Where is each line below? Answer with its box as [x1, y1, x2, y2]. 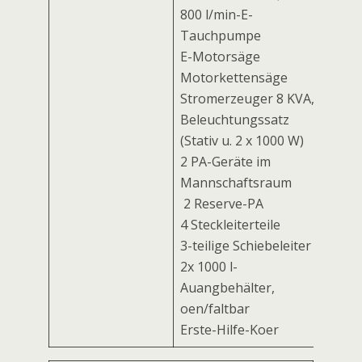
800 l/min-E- [180, 6, 253, 23]
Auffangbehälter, [180, 279, 275, 297]
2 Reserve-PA [180, 195, 263, 213]
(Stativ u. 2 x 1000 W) [180, 132, 304, 149]
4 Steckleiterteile [180, 216, 280, 234]
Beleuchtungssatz [180, 111, 289, 128]
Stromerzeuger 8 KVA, [180, 90, 314, 107]
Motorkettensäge [180, 69, 288, 86]
